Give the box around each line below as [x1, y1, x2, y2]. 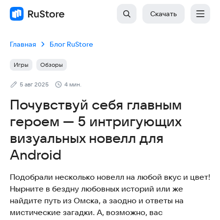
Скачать [150, 10, 177, 18]
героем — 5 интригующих [10, 113, 181, 129]
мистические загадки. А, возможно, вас [10, 208, 163, 217]
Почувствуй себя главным [10, 97, 182, 112]
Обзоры [40, 61, 63, 68]
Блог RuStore [50, 40, 93, 48]
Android [10, 147, 61, 163]
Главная [10, 40, 36, 48]
